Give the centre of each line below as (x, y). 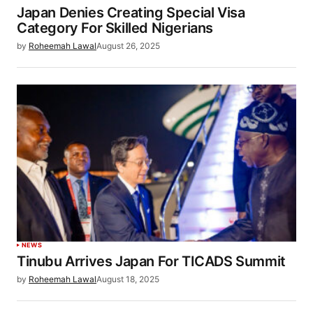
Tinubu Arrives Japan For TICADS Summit (151, 261)
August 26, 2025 (128, 45)
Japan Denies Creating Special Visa (131, 12)
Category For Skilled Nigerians (115, 28)
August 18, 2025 (128, 279)
